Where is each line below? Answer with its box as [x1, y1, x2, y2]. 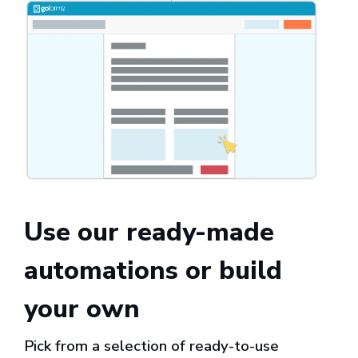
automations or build [24, 253, 282, 288]
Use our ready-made [24, 214, 274, 249]
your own [24, 291, 140, 326]
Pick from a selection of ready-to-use [24, 335, 279, 356]
